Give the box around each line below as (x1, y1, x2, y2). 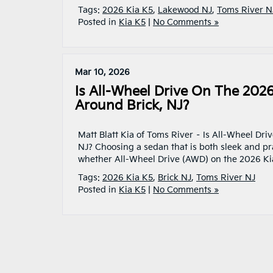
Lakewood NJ (158, 5, 212, 15)
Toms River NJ (196, 172, 255, 183)
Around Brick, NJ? (75, 98, 190, 113)
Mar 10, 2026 (75, 67, 130, 77)
